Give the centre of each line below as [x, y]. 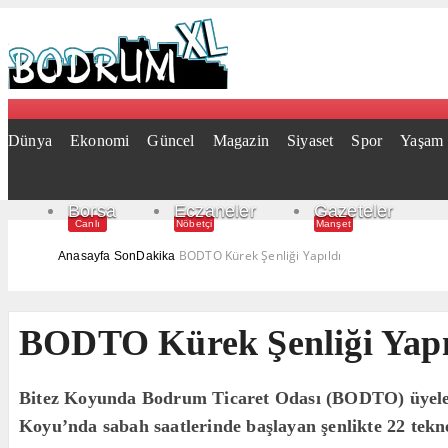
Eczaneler [215, 211]
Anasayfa [84, 256]
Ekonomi [100, 140]
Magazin [241, 140]
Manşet [333, 223]
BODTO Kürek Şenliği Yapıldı [260, 255]
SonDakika [144, 256]
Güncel [171, 140]
